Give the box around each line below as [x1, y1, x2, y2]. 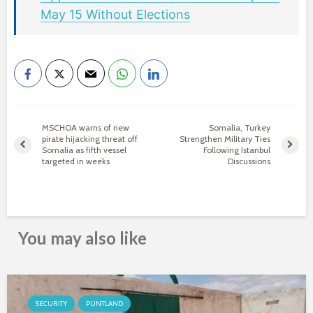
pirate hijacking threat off [42, 133, 138, 144]
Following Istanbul [203, 145, 271, 155]
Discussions [228, 156, 271, 166]
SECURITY [36, 299, 67, 308]
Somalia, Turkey [209, 122, 271, 133]
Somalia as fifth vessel [42, 145, 126, 155]
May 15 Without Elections [41, 7, 190, 22]
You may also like [18, 228, 147, 248]
